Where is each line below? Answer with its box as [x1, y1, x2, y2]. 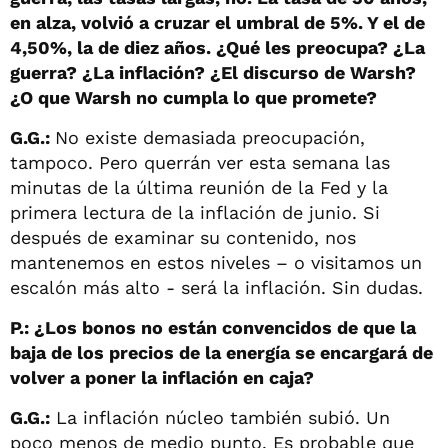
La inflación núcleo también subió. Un [50, 406, 390, 428]
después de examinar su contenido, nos [10, 226, 356, 248]
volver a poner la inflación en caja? [10, 366, 314, 388]
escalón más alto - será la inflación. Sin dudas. [10, 276, 423, 298]
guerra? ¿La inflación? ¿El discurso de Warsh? [10, 61, 416, 83]
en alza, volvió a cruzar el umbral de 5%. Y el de [10, 11, 425, 33]
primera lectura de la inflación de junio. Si [10, 201, 380, 223]
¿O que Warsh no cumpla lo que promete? [10, 86, 377, 108]
